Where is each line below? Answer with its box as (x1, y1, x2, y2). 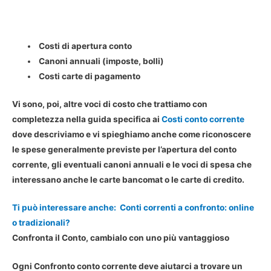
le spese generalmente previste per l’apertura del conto (12, 144, 237, 154)
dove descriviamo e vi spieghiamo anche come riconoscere (12, 129, 251, 139)
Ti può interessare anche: (12, 203, 116, 213)
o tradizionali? (12, 218, 70, 228)
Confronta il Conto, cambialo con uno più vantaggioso (12, 233, 229, 243)
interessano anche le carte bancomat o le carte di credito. (12, 174, 244, 184)
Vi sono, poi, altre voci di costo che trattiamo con (12, 99, 207, 109)
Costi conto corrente (162, 114, 244, 124)
